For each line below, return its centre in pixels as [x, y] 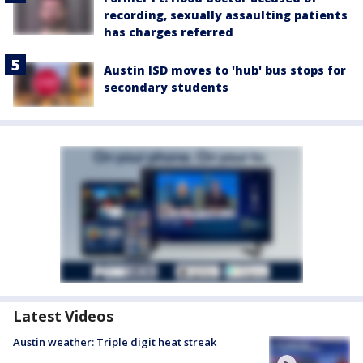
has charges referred [169, 32]
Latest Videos [63, 316]
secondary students [166, 88]
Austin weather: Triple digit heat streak [115, 342]
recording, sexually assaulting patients [226, 15]
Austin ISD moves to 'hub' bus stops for [225, 70]
